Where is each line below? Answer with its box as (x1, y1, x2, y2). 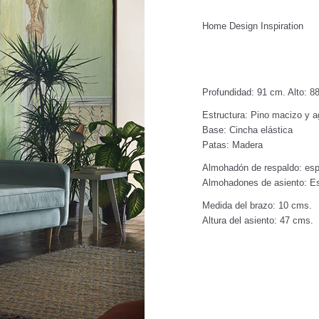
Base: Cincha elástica (202, 125, 293, 136)
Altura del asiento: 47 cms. (202, 215, 313, 226)
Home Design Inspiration (202, 21, 303, 32)
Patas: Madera (202, 140, 263, 151)
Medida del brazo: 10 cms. (202, 200, 312, 211)
